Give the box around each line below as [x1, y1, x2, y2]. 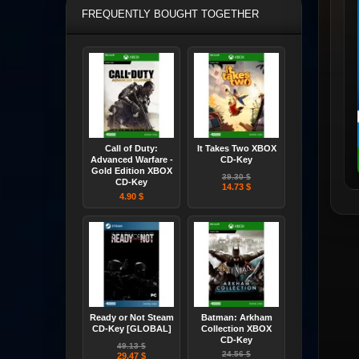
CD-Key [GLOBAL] [91, 324, 171, 334]
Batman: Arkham [200, 313, 272, 323]
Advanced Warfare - [90, 155, 173, 165]
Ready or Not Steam [89, 313, 174, 323]
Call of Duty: [105, 143, 158, 154]
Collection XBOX [201, 324, 272, 334]
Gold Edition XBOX [91, 166, 172, 176]
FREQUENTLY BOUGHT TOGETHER [82, 8, 259, 21]
